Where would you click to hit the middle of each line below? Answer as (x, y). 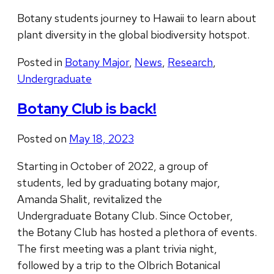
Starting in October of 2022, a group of (113, 166)
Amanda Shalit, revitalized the (90, 199)
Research (190, 62)
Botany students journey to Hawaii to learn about (137, 18)
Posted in (41, 62)
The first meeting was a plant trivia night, (117, 248)
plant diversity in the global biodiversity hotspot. (133, 35)
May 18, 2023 (102, 138)
